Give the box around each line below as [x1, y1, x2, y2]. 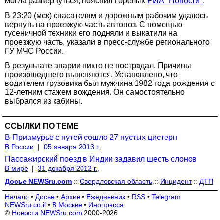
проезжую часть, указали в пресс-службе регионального [5, 37, 210, 46]
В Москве [52, 200, 82, 209]
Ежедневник [86, 192, 125, 201]
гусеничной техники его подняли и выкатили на [5, 28, 177, 37]
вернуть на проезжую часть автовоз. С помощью [5, 20, 182, 28]
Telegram [152, 192, 181, 201]
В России [5, 142, 34, 151]
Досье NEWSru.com [5, 177, 72, 185]
